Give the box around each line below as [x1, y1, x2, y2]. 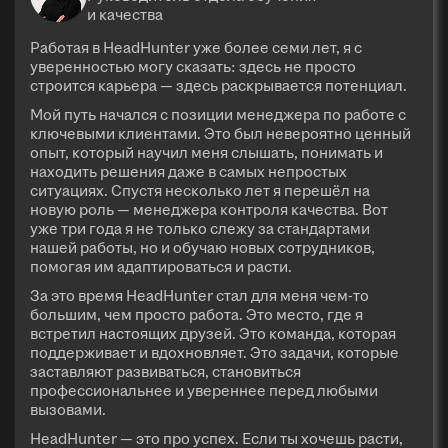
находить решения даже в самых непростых [30, 160, 347, 182]
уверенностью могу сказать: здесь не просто [30, 55, 356, 77]
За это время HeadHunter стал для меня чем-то [30, 284, 369, 306]
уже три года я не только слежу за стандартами [30, 217, 370, 239]
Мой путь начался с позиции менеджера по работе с [30, 103, 406, 125]
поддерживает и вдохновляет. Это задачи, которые [30, 341, 399, 363]
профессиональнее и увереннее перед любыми [30, 379, 378, 401]
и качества [87, 3, 163, 25]
